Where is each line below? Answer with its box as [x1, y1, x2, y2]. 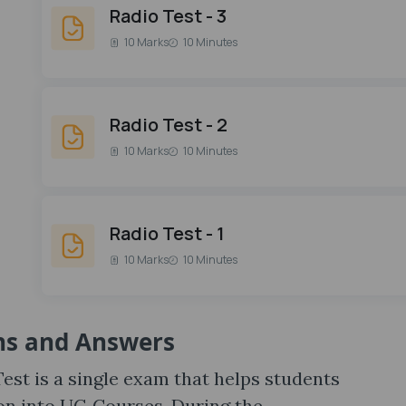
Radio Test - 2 [110, 112, 227, 137]
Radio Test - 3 [110, 4, 227, 28]
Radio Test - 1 [110, 221, 225, 246]
